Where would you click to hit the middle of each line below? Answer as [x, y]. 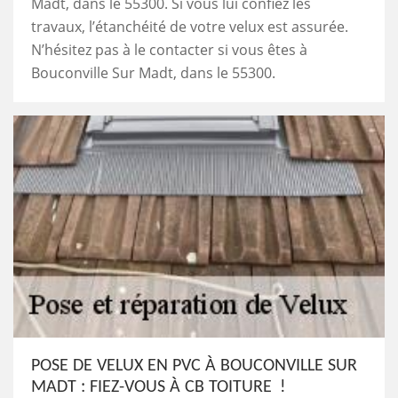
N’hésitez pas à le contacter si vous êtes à [169, 49]
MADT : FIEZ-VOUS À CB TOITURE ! [159, 387]
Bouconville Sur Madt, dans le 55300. [153, 72]
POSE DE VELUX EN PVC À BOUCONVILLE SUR [194, 366]
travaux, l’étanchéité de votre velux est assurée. [190, 26]
